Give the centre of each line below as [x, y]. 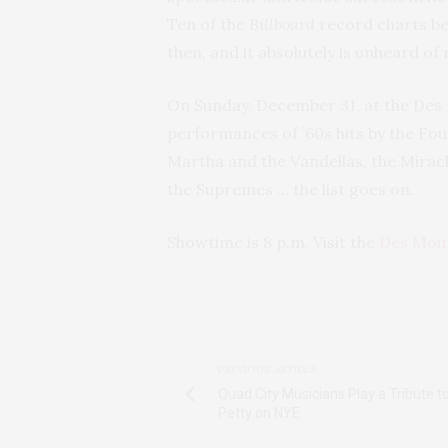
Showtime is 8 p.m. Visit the [273, 241]
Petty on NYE [259, 412]
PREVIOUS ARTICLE [267, 369]
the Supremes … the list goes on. [290, 188]
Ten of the [208, 23]
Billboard [282, 23]
